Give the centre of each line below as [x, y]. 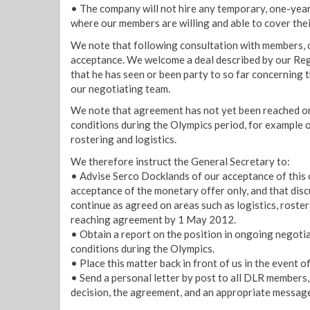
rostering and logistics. [124, 139]
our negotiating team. [120, 88]
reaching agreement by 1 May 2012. [153, 219]
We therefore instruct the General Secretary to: [180, 161]
